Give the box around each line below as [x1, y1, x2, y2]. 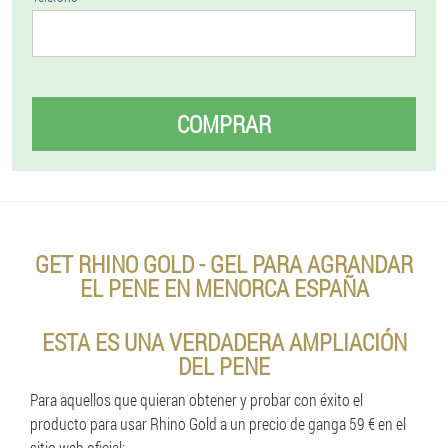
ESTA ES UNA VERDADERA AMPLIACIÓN [41, 326, 407, 358]
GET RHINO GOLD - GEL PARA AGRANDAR [35, 248, 413, 280]
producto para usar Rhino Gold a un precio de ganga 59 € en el [30, 413, 406, 434]
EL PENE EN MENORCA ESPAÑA [79, 272, 369, 304]
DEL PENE [178, 350, 270, 382]
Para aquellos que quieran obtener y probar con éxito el [30, 389, 363, 410]
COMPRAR [177, 108, 271, 140]
